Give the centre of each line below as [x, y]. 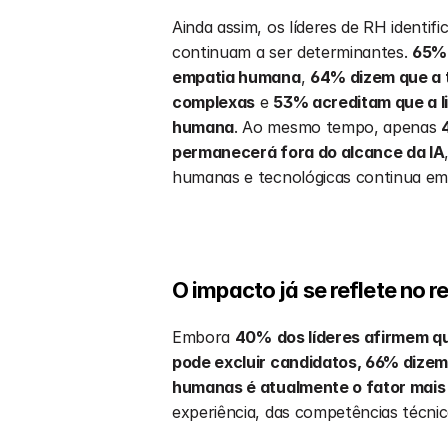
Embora [203, 337]
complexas [214, 102]
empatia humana [236, 77]
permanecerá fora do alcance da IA [308, 152]
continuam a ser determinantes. [292, 52]
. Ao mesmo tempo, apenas [338, 127]
